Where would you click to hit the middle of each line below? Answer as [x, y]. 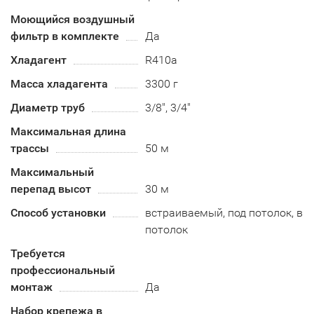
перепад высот [51, 189]
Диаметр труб [48, 108]
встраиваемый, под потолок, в [224, 213]
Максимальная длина [68, 131]
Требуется [38, 253]
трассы [30, 148]
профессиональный [63, 270]
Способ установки [58, 213]
